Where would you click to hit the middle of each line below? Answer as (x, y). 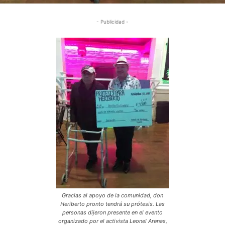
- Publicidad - (113, 21)
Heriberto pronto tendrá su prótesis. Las (113, 204)
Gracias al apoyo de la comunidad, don (113, 195)
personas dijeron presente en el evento (113, 212)
